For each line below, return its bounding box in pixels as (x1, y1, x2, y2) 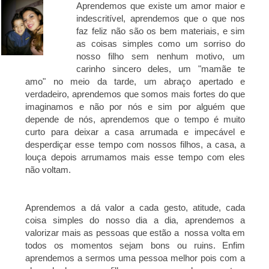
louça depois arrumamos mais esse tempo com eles (25, 152, 246, 163)
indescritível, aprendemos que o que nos (76, 13, 246, 24)
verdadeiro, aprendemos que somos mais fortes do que (25, 89, 246, 100)
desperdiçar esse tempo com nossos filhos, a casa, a (25, 139, 246, 150)
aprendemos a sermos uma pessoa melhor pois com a (25, 253, 246, 264)
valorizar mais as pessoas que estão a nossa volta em (25, 228, 246, 238)
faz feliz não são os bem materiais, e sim (76, 26, 246, 37)
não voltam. (25, 165, 76, 175)
